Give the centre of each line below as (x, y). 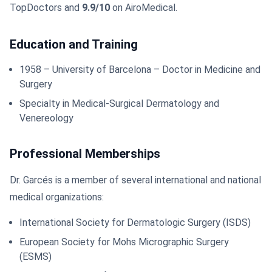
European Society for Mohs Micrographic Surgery (124, 242)
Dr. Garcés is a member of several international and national (135, 180)
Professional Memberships (85, 154)
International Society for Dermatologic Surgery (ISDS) (135, 223)
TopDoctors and (46, 8)
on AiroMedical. (144, 8)
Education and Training (74, 44)
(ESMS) (36, 257)
